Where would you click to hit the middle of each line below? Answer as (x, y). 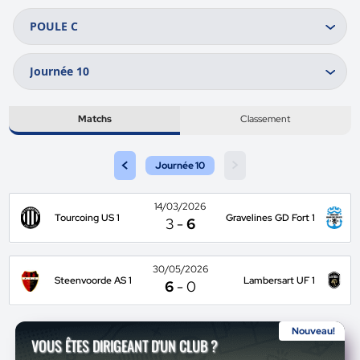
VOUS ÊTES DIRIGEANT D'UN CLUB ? (125, 346)
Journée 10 (180, 166)
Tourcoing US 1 (88, 218)
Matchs (94, 119)
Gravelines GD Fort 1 (270, 218)
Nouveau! (313, 331)
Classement (266, 119)
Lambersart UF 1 (279, 280)
